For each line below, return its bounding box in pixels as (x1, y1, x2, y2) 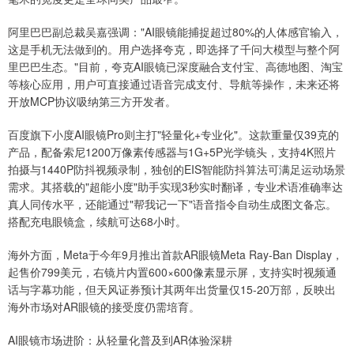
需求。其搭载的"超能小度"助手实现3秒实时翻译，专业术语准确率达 (8, 179, 343, 195)
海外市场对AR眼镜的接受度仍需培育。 (8, 299, 200, 315)
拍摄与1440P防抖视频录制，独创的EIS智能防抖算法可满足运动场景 (8, 161, 345, 178)
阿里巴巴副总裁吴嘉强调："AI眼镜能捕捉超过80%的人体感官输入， (8, 24, 343, 40)
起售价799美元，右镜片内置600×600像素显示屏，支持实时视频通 (8, 264, 337, 281)
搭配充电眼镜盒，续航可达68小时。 (8, 213, 186, 230)
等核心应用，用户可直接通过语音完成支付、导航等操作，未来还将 (8, 76, 340, 92)
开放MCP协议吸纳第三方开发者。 (8, 93, 176, 110)
